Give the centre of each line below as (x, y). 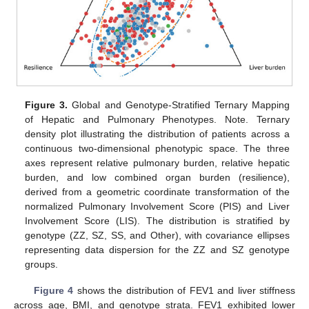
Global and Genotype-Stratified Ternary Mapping (179, 104)
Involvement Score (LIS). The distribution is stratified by (157, 220)
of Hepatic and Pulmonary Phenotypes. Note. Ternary (157, 119)
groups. (42, 264)
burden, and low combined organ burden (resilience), (157, 177)
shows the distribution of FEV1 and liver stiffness (185, 291)
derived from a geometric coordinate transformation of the (157, 191)
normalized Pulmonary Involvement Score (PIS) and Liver (157, 206)
